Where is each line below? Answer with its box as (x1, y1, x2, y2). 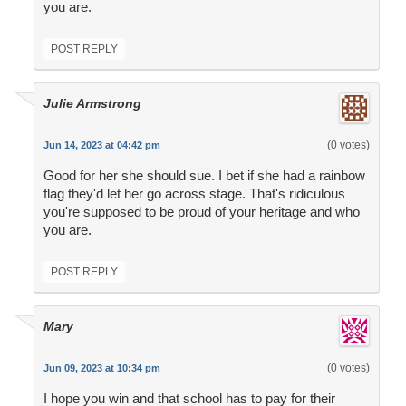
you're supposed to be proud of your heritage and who (43, 204, 360, 220)
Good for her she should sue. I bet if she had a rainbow (43, 168, 365, 184)
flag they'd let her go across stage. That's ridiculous (43, 186, 345, 202)
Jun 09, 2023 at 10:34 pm (43, 362, 160, 374)
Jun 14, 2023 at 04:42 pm (43, 140, 160, 151)
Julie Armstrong (43, 96, 141, 111)
